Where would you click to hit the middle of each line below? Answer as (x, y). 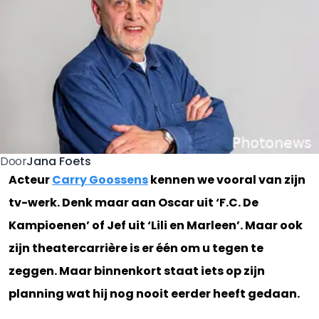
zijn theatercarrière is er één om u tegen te (136, 248)
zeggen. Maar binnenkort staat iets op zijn (137, 271)
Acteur (30, 180)
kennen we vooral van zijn (227, 180)
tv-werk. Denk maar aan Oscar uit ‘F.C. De (134, 203)
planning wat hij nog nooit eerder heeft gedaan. (154, 294)
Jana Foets (59, 161)
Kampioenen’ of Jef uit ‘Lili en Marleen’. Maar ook (156, 225)
